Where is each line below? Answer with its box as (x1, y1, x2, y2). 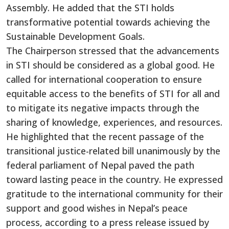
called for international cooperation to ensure (6, 73, 202, 85)
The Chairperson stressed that (6, 44, 140, 57)
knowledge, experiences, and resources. (50, 116, 222, 128)
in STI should (6, 58, 64, 71)
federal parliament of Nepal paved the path (6, 158, 194, 171)
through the (148, 101, 199, 114)
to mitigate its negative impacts (6, 101, 148, 114)
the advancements (140, 44, 219, 57)
